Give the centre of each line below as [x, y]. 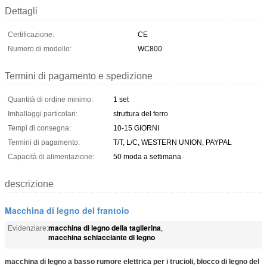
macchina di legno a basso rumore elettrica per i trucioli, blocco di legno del [132, 261]
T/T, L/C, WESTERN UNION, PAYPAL [173, 142]
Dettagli [21, 11]
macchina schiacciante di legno [102, 237]
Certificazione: [31, 34]
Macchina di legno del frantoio [67, 210]
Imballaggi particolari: [43, 114]
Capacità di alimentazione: [51, 156]
